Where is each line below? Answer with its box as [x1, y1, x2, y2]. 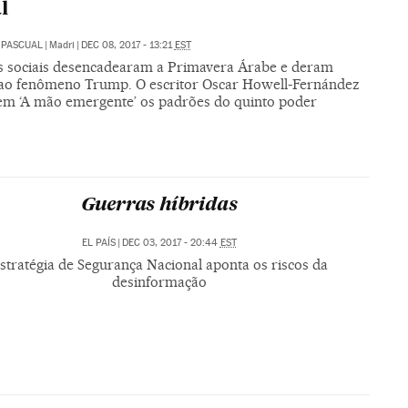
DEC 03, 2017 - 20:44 [121, 237, 220, 250]
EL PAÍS [81, 237, 116, 250]
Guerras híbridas [80, 197, 238, 216]
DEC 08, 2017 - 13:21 [80, 38, 175, 51]
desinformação [111, 273, 207, 291]
